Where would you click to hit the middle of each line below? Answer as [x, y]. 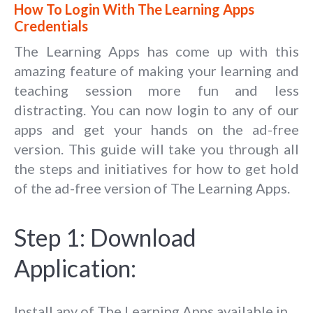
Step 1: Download [105, 237]
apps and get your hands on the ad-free [156, 129]
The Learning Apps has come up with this [156, 51]
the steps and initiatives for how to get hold [156, 168]
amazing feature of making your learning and [156, 70]
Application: [75, 268]
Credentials [51, 26]
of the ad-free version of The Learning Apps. [152, 188]
